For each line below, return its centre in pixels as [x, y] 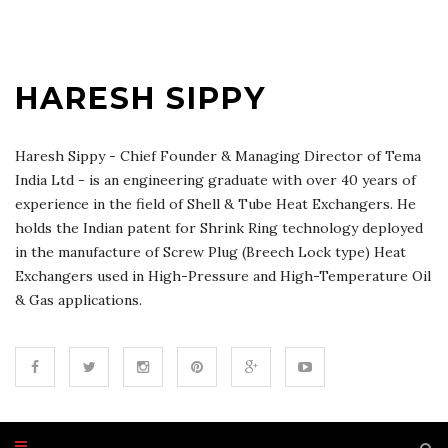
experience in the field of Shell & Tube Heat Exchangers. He [215, 204]
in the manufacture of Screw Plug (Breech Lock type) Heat [210, 252]
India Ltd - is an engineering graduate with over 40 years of [215, 180]
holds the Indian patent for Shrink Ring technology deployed [219, 228]
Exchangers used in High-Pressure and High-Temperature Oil [223, 276]
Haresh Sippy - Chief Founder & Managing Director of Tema [218, 156]
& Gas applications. [78, 300]
